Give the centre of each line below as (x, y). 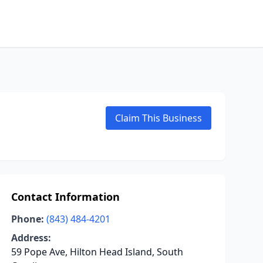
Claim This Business (159, 118)
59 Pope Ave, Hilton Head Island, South (97, 252)
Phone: (27, 219)
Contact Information (65, 197)
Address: (31, 238)
